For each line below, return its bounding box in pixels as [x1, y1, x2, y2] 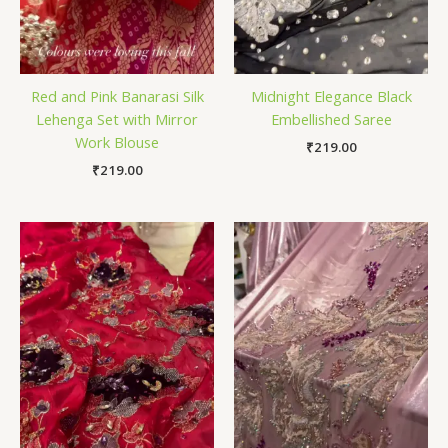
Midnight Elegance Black [250, 86, 412, 107]
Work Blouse [75, 132, 159, 153]
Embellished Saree [270, 109, 392, 130]
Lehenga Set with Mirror [36, 109, 198, 130]
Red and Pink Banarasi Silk [30, 86, 204, 107]
